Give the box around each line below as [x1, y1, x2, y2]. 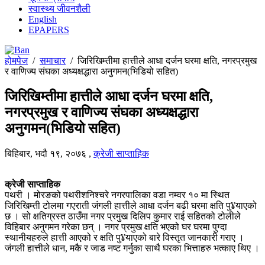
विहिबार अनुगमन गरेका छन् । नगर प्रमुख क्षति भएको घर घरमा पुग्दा [5, 221, 227, 232]
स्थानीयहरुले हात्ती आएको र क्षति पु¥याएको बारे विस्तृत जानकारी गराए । [5, 232, 244, 243]
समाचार [40, 56, 66, 66]
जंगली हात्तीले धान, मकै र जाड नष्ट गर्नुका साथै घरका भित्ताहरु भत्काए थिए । [5, 243, 260, 253]
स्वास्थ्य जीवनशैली [28, 4, 91, 14]
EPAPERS [28, 25, 69, 35]
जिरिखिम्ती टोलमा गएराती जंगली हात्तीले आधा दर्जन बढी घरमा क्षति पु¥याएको [5, 200, 257, 211]
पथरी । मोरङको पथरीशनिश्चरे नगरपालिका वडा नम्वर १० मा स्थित [5, 189, 230, 200]
